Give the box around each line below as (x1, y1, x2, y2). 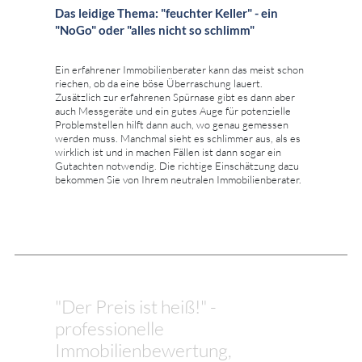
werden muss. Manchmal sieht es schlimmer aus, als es (55, 132, 301, 145)
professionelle (55, 317, 164, 340)
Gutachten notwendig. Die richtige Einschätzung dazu (55, 159, 299, 173)
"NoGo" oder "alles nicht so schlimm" (55, 23, 255, 38)
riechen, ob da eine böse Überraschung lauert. (55, 77, 263, 90)
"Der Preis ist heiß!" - (55, 295, 217, 318)
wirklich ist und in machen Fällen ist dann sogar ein (55, 145, 281, 159)
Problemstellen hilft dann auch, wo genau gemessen (55, 118, 288, 132)
